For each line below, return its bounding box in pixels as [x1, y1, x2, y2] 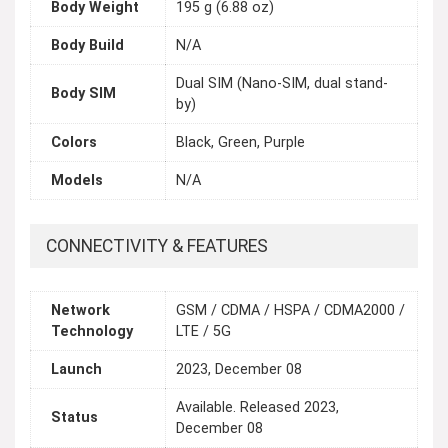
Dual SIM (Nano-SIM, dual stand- [176, 75, 388, 93]
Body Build [51, 37, 124, 55]
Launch [51, 361, 102, 379]
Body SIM [51, 85, 116, 103]
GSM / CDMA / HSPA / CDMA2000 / [176, 302, 405, 320]
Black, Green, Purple [176, 134, 305, 152]
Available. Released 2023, [176, 399, 339, 417]
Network [51, 302, 110, 320]
